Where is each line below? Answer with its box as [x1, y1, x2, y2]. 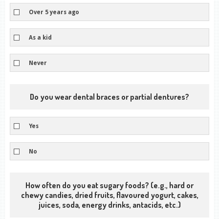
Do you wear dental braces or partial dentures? [30, 92, 189, 102]
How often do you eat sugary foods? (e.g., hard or [25, 180, 194, 190]
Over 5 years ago [29, 8, 79, 16]
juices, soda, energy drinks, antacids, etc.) [38, 200, 181, 210]
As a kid [29, 34, 52, 41]
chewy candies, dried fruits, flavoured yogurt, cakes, [21, 190, 198, 200]
